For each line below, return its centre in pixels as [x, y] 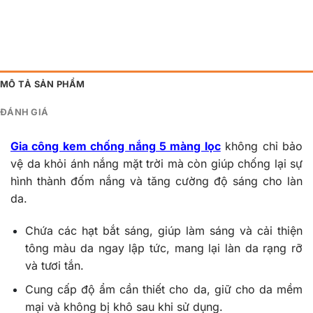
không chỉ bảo [262, 146]
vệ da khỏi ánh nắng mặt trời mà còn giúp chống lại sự [156, 163]
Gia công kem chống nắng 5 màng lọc [116, 146]
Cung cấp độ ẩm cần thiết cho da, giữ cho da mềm [163, 290]
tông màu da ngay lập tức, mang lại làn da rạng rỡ [163, 248]
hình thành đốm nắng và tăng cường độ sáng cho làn [156, 181]
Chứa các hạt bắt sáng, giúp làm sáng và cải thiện [163, 230]
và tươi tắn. [54, 265]
